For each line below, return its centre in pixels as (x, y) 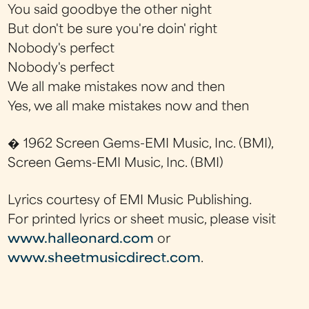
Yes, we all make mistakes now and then (129, 107)
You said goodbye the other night (110, 10)
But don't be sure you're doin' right (113, 30)
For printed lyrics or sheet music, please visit (142, 221)
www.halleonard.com (81, 240)
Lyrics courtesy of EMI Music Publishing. (130, 201)
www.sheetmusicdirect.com (104, 259)
